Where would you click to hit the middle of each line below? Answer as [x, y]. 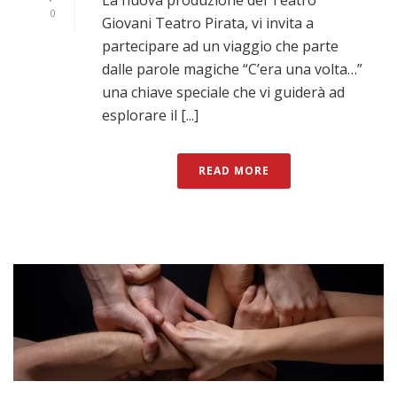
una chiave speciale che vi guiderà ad [223, 92]
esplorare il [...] [150, 115]
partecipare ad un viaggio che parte [220, 46]
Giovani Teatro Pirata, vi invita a [208, 23]
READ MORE [234, 170]
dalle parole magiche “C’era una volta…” [232, 69]
